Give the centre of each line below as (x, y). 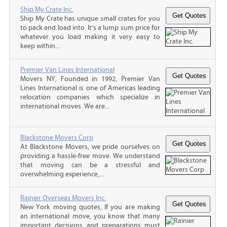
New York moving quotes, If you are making (90, 207)
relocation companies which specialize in (90, 97)
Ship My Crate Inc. (47, 9)
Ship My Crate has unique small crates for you (90, 18)
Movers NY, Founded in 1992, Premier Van (90, 79)
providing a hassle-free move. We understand (90, 156)
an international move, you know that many (90, 216)
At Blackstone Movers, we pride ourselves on (90, 147)
